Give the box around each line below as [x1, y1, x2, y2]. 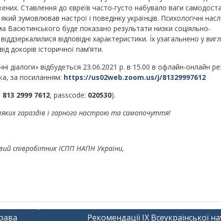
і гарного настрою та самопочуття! [47, 108, 171, 117]
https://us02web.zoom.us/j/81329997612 [63, 72, 206, 82]
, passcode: [49, 90, 88, 100]
